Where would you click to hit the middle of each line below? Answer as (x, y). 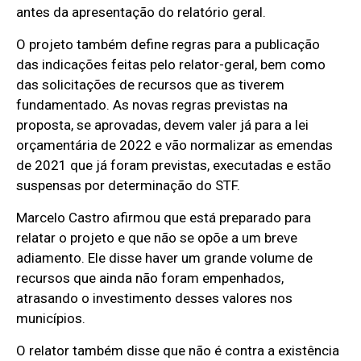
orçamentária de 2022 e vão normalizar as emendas (175, 145)
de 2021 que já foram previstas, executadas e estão (174, 166)
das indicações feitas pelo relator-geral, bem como (171, 65)
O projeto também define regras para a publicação (168, 45)
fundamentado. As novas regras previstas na (152, 105)
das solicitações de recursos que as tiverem (151, 85)
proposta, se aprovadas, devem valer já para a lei (163, 125)
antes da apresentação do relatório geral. (141, 12)
